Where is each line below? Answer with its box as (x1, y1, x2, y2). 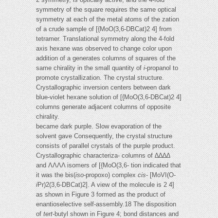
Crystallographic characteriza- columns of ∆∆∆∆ (36, 152, 170, 160)
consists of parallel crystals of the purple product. (36, 142, 175, 150)
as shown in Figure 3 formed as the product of (36, 191, 165, 199)
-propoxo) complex (84, 171, 138, 179)
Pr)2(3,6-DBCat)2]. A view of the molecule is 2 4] (37, 181, 174, 189)
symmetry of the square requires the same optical (36, 6, 176, 14)
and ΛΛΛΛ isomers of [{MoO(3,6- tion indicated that (36, 162, 181, 169)
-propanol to (145, 64, 178, 72)
